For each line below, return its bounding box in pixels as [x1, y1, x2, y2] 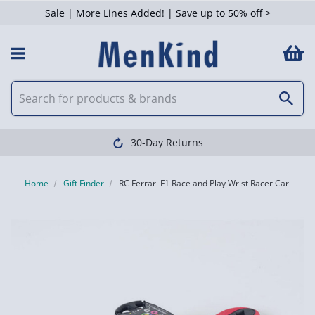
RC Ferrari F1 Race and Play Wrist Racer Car [118, 177, 289, 189]
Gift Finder [63, 177, 104, 189]
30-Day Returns [130, 136, 203, 149]
